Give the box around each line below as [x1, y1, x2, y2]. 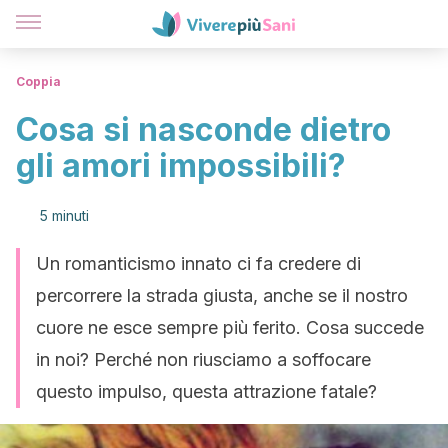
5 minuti [40, 207, 89, 224]
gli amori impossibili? [16, 146, 346, 185]
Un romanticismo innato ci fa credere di [36, 253, 361, 274]
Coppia [16, 74, 61, 89]
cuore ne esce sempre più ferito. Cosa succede [36, 317, 424, 338]
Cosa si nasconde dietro [16, 110, 391, 149]
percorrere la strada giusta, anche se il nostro [36, 285, 408, 306]
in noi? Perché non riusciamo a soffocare [36, 349, 371, 370]
